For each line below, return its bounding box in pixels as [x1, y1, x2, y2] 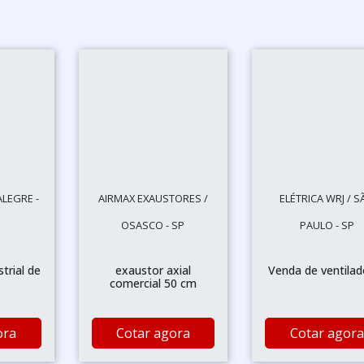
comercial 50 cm [109, 275, 197, 291]
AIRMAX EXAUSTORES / [97, 191, 208, 206]
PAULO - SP [299, 218, 354, 232]
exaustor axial [115, 262, 191, 278]
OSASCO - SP [121, 218, 185, 232]
